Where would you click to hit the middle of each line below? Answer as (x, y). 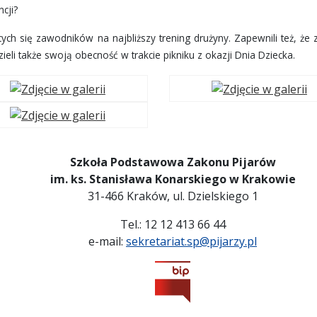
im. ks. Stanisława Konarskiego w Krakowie (173, 179)
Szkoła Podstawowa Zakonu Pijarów (173, 162)
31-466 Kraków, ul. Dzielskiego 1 (173, 196)
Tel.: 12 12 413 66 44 (173, 225)
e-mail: (107, 242)
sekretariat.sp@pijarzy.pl (191, 242)
